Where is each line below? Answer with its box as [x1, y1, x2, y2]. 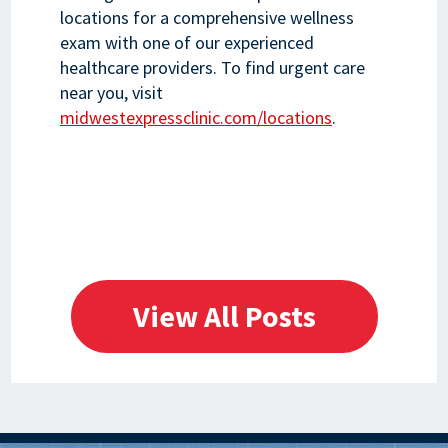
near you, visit [59, 81, 163, 104]
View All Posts [132, 297, 316, 335]
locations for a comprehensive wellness [59, 6, 354, 29]
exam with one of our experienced [59, 31, 314, 54]
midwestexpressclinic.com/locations [59, 106, 332, 129]
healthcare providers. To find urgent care [59, 56, 365, 79]
